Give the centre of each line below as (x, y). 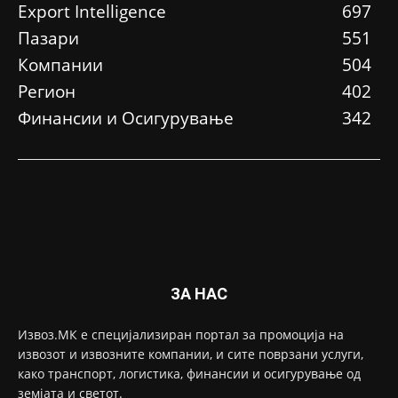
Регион (47, 92)
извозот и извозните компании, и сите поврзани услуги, (191, 354)
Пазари (48, 39)
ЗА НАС (199, 294)
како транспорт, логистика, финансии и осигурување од (189, 374)
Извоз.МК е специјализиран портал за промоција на (181, 335)
